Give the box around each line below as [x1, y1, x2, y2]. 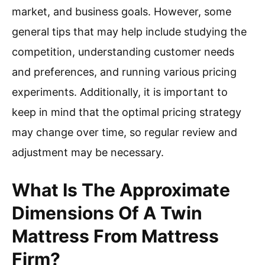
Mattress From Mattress [12, 225, 219, 247]
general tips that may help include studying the [12, 25, 247, 38]
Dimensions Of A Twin [12, 202, 202, 224]
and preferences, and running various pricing [12, 66, 237, 79]
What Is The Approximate [12, 179, 230, 201]
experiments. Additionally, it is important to [12, 86, 228, 99]
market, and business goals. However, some [12, 5, 231, 18]
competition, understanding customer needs [12, 46, 234, 59]
